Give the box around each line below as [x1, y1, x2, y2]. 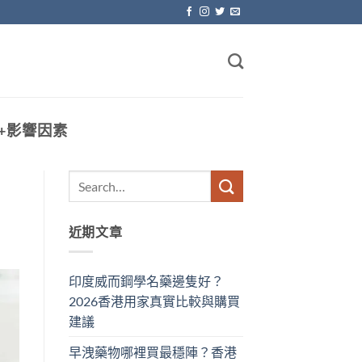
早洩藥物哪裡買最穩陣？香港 [68, 343, 237, 360]
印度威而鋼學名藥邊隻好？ [68, 272, 224, 288]
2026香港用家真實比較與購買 [68, 293, 240, 309]
